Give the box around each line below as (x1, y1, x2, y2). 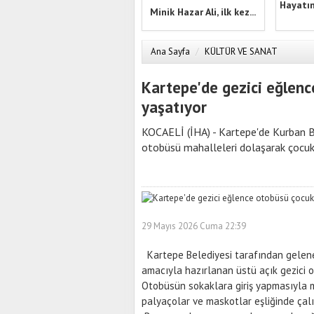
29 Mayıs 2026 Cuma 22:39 (142, 219, 246, 232)
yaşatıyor (142, 97, 207, 117)
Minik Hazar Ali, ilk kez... (150, 5, 257, 18)
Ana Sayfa (151, 46, 190, 57)
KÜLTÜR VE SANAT (205, 46, 278, 57)
